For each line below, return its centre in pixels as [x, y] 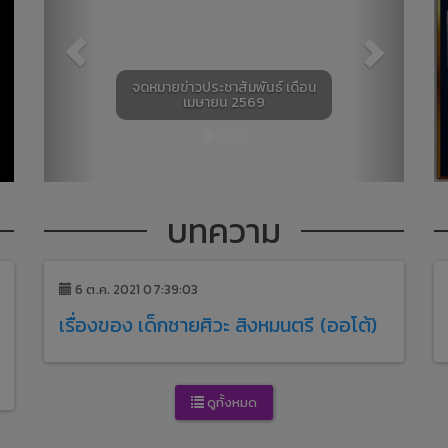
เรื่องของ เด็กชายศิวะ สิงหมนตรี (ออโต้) [218, 324]
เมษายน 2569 [224, 102]
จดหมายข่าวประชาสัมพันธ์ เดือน [224, 87]
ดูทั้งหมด [230, 402]
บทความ [224, 230]
